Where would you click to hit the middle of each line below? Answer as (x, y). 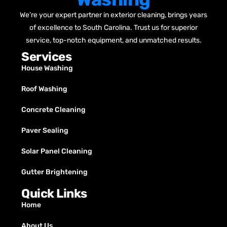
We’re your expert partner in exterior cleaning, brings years (113, 15)
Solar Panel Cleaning (57, 151)
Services (46, 56)
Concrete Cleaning (53, 109)
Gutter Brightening (54, 172)
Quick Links (54, 193)
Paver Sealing (45, 130)
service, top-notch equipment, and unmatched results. (113, 40)
